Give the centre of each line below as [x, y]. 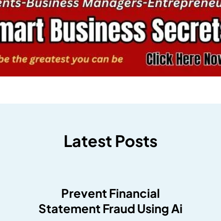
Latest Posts [110, 141]
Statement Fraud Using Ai [110, 208]
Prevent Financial [110, 193]
